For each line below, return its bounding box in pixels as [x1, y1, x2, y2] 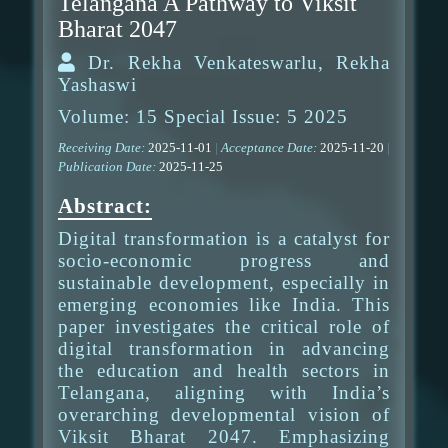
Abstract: [58, 194, 152, 218]
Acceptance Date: [221, 140, 317, 155]
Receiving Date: [58, 140, 145, 155]
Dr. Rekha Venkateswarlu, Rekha [76, 52, 390, 73]
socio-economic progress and [58, 250, 390, 271]
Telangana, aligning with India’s [58, 382, 390, 403]
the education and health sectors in [58, 360, 390, 381]
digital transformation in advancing [58, 338, 390, 359]
